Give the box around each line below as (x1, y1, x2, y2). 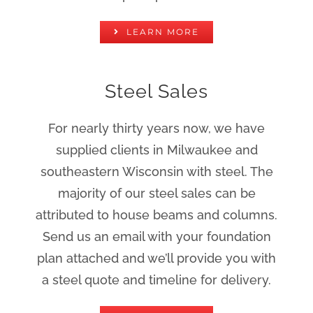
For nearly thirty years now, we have (48, 120, 265, 136)
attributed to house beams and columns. (36, 207, 277, 222)
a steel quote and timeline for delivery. (42, 272, 271, 287)
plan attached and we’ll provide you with (37, 250, 276, 265)
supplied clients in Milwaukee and (55, 142, 258, 157)
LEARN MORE (126, 26, 199, 37)
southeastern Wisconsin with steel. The (40, 163, 273, 179)
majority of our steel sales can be (57, 185, 256, 201)
